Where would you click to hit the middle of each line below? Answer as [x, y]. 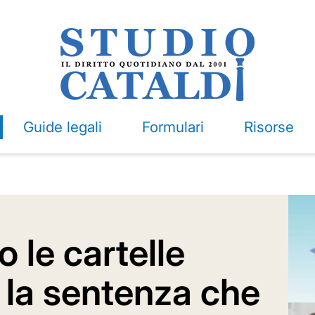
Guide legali [62, 127]
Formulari [173, 127]
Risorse [269, 127]
